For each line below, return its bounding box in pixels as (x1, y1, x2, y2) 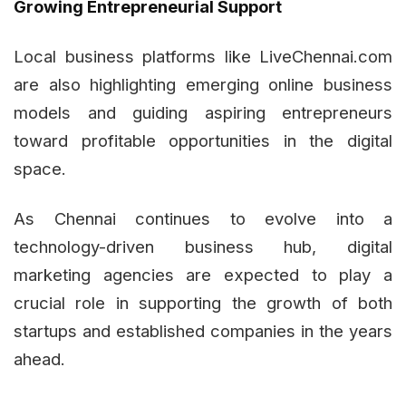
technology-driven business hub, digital (14, 236, 392, 256)
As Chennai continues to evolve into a (14, 208, 392, 228)
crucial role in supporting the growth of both (14, 292, 392, 313)
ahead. (14, 348, 65, 369)
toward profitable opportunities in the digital (14, 130, 392, 150)
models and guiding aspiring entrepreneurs (14, 101, 392, 122)
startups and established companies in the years (14, 320, 392, 341)
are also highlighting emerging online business (14, 73, 392, 94)
